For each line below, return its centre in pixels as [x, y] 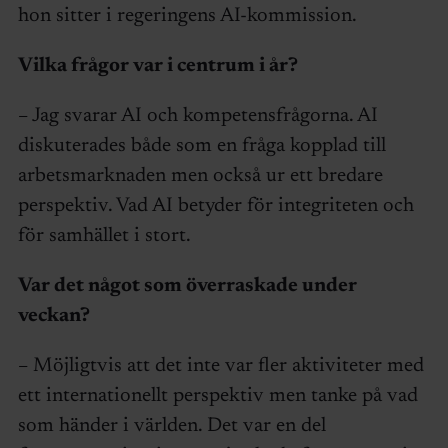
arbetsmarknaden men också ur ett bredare [200, 175]
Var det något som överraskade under [187, 285]
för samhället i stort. [108, 235]
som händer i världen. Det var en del [171, 425]
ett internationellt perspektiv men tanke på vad [217, 395]
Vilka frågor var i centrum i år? [157, 65]
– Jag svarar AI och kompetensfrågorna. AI [197, 115]
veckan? [53, 315]
